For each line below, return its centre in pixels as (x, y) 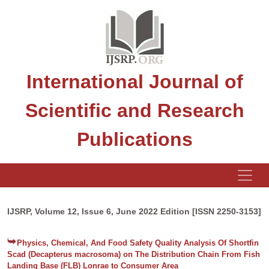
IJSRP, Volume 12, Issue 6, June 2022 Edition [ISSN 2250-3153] (134, 211)
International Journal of (134, 82)
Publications (134, 139)
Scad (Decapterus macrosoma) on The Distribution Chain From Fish (134, 254)
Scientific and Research (134, 110)
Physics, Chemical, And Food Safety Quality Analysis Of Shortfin (138, 243)
